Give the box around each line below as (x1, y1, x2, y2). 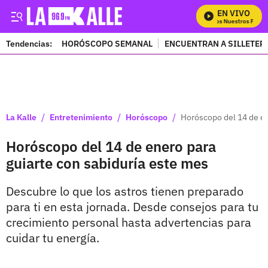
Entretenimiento (50, 111, 112, 123)
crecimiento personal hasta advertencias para (6, 214, 251, 230)
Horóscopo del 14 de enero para (6, 137, 216, 156)
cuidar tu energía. (6, 230, 99, 246)
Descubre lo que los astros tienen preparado (6, 183, 243, 199)
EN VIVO (217, 8, 250, 19)
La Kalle (6, 111, 36, 123)
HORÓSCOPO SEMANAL (62, 38, 153, 49)
